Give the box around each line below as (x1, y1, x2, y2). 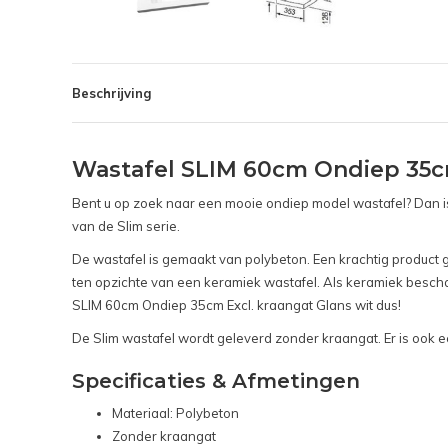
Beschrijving (72, 85, 151, 102)
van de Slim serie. (72, 218, 180, 235)
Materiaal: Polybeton (112, 405, 239, 422)
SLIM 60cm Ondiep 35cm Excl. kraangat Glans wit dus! (72, 297, 404, 314)
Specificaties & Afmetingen (72, 369, 360, 394)
